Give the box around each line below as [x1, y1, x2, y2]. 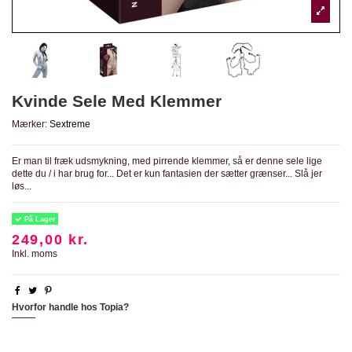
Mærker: [12, 119, 47, 130]
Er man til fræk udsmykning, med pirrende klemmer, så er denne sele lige [12, 156, 322, 167]
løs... [12, 181, 31, 192]
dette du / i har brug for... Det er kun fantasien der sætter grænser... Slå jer [12, 168, 322, 180]
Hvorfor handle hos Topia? [12, 301, 129, 313]
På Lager [21, 214, 56, 223]
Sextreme [49, 119, 90, 130]
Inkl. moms [12, 247, 57, 259]
